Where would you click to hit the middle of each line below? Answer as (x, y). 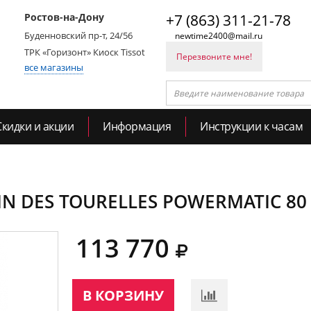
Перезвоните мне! (214, 57)
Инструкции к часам (251, 126)
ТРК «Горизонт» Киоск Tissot (85, 52)
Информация (137, 126)
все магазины (54, 67)
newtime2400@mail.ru (219, 36)
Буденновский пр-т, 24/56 (78, 35)
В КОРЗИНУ (123, 295)
